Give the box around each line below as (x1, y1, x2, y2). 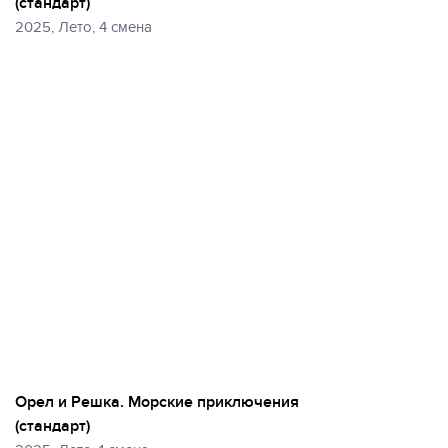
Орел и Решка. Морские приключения (15, 391, 299, 412)
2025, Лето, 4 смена (15, 17, 152, 36)
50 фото (285, 37, 355, 58)
